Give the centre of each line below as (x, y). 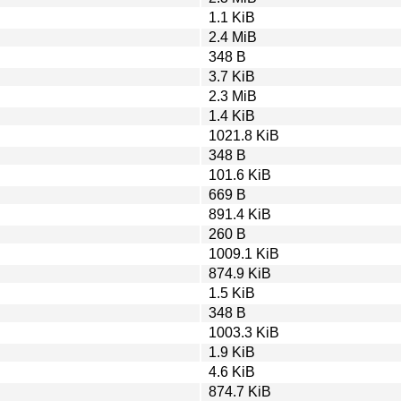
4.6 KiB (232, 371)
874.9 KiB (240, 273)
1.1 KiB (232, 17)
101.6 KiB (240, 175)
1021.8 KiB (244, 135)
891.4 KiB (240, 214)
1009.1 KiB (244, 253)
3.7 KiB (232, 76)
